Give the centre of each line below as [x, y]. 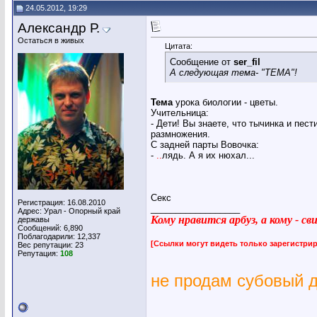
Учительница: [180, 113]
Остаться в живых [51, 40]
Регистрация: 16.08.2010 [62, 202]
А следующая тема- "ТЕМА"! [234, 73]
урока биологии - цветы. [225, 103]
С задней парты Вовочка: [205, 145]
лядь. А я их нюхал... [208, 156]
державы [34, 219]
